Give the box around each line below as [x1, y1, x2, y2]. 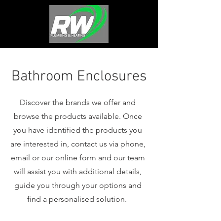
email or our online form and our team [10, 153, 145, 162]
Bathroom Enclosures [11, 68, 147, 86]
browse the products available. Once [13, 111, 142, 121]
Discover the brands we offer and [20, 98, 136, 107]
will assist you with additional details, [14, 167, 142, 176]
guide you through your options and [14, 181, 142, 190]
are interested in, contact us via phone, [10, 139, 146, 148]
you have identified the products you [13, 125, 142, 135]
